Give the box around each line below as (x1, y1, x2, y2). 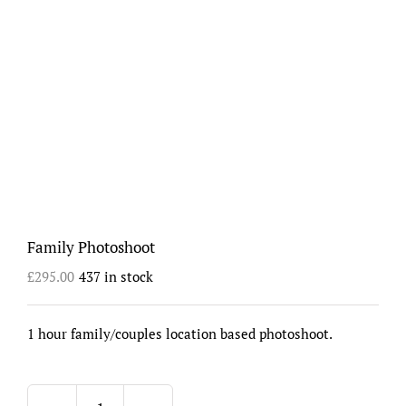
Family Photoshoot (27, 236, 155, 257)
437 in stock (79, 266, 153, 285)
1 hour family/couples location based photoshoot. (27, 324, 333, 343)
